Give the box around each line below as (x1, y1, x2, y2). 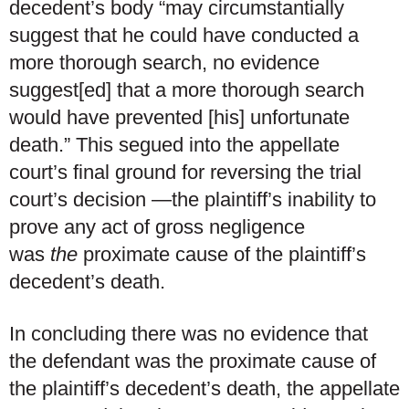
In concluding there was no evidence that (9, 322, 368, 345)
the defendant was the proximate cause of (9, 350, 376, 372)
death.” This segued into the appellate (9, 132, 340, 156)
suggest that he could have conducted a (9, 23, 359, 47)
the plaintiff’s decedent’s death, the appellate (9, 377, 400, 400)
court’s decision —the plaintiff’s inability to (9, 187, 376, 211)
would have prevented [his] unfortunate (9, 105, 350, 129)
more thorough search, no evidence (9, 50, 320, 74)
